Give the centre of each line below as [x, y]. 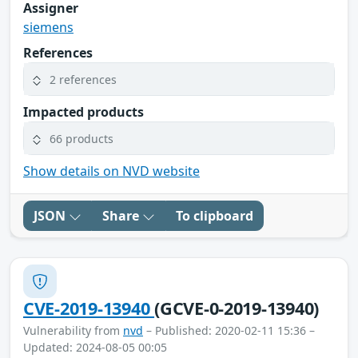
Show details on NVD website [111, 171]
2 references [83, 79]
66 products [82, 138]
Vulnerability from [73, 331]
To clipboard [215, 216]
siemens [48, 28]
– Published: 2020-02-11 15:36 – [229, 331]
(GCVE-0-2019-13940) [237, 308]
